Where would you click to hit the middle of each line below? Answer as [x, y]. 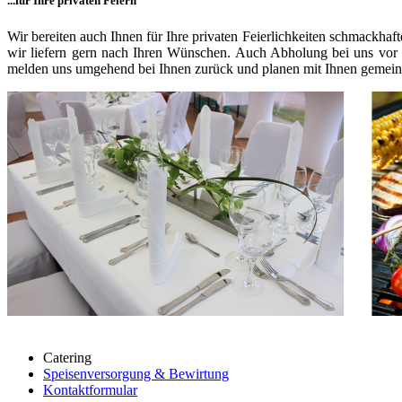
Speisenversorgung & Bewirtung [136, 373]
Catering [67, 357]
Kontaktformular [90, 389]
